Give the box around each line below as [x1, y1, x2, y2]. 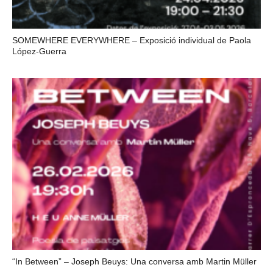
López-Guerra [12, 46, 66, 56]
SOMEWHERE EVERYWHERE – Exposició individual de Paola [12, 35, 251, 45]
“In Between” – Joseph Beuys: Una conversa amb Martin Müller [12, 256, 257, 266]
